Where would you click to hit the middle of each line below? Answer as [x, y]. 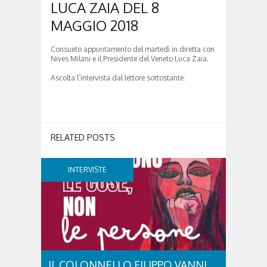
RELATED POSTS [83, 137]
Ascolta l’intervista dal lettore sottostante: [118, 77]
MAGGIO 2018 [94, 25]
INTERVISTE [87, 169]
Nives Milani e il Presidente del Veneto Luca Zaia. [130, 58]
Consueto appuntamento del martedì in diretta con [133, 49]
